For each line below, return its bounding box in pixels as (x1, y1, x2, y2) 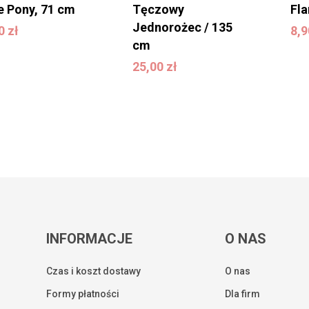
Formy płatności (46, 288, 120, 299)
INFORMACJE (46, 230, 133, 247)
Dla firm (225, 288, 261, 299)
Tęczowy (132, 2, 184, 17)
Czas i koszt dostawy (46, 266, 141, 277)
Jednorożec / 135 (132, 20, 232, 35)
